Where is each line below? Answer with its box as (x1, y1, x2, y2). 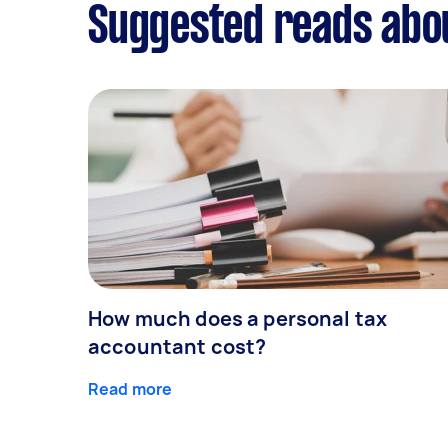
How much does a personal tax (88, 304, 388, 332)
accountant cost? (88, 332, 267, 360)
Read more (88, 377, 173, 400)
